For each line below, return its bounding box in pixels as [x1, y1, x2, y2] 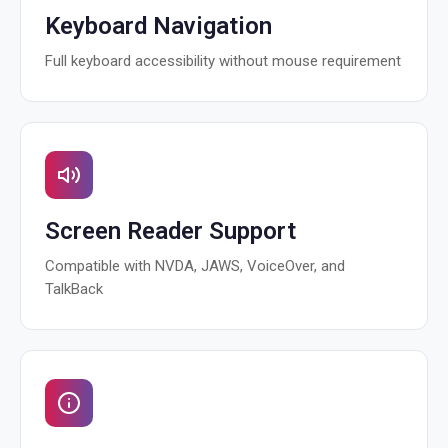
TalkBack [45, 280, 103, 298]
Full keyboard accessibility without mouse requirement [45, 52, 401, 70]
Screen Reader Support [45, 217, 296, 245]
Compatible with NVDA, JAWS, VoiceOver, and [45, 257, 345, 275]
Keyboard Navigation [45, 12, 272, 40]
